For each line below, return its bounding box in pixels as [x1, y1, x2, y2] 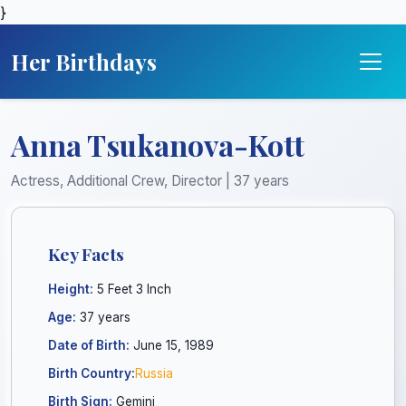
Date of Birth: [48, 338, 130, 353]
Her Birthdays [11, 47, 157, 76]
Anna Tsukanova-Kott [11, 125, 304, 164]
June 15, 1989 [130, 338, 214, 353]
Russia [135, 366, 173, 381]
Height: [48, 282, 93, 296]
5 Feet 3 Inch [93, 282, 171, 296]
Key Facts [48, 242, 124, 266]
